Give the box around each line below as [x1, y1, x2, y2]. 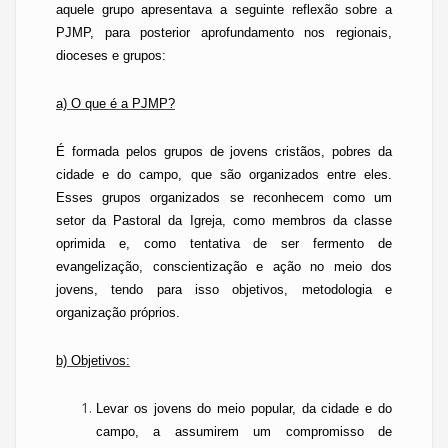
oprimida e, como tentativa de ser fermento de [56, 236, 392, 251]
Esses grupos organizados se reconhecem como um [56, 190, 392, 205]
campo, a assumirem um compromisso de [96, 424, 392, 439]
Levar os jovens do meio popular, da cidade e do [96, 401, 392, 416]
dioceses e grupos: [56, 48, 166, 63]
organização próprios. [56, 305, 180, 320]
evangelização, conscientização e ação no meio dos [56, 259, 392, 274]
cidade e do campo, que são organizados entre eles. [56, 167, 392, 182]
